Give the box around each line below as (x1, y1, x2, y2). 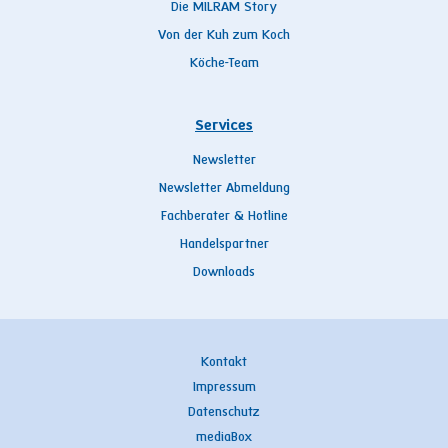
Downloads (193, 265, 255, 280)
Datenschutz (188, 405, 260, 420)
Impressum (192, 380, 256, 395)
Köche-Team (189, 56, 259, 71)
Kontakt (201, 355, 247, 370)
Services (195, 117, 253, 134)
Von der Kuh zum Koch (158, 28, 290, 43)
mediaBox (196, 430, 252, 445)
